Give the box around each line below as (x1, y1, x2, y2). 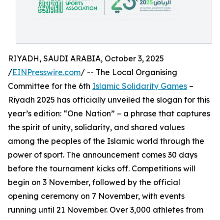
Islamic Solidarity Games (92, 81, 187, 91)
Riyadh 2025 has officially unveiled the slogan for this (8, 95, 210, 105)
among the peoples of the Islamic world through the (8, 136, 204, 146)
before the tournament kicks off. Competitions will (8, 164, 195, 173)
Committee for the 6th (8, 81, 92, 91)
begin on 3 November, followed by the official (8, 177, 180, 187)
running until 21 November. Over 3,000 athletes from (8, 205, 203, 215)
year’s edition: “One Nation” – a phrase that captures (8, 109, 210, 118)
